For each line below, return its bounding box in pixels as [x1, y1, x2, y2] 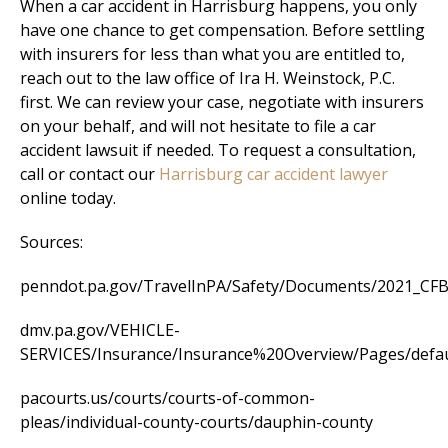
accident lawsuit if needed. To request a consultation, [20, 139, 416, 162]
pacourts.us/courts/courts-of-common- [20, 387, 315, 410]
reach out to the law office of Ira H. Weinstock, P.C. [20, 67, 395, 90]
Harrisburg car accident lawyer [159, 163, 388, 186]
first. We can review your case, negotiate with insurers [20, 91, 424, 114]
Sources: [20, 231, 83, 254]
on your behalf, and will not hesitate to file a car [20, 115, 376, 138]
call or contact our [20, 163, 159, 186]
